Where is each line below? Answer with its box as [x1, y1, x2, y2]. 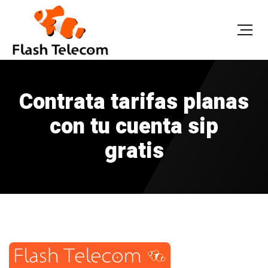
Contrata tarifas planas [19, 86, 249, 118]
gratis [104, 135, 164, 167]
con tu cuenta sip [50, 111, 218, 142]
